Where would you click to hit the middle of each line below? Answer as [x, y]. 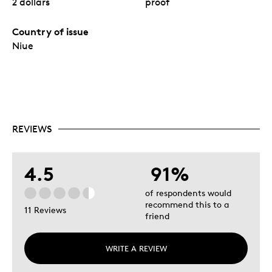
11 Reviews [45, 210]
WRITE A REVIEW [136, 248]
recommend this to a [187, 204]
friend [157, 216]
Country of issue [50, 31]
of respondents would [188, 192]
